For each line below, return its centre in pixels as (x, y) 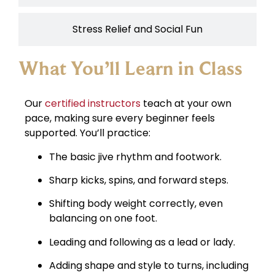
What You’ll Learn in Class (130, 68)
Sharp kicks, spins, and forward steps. (139, 180)
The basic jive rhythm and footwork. (135, 157)
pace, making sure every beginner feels (120, 118)
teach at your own (186, 104)
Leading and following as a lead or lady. (142, 242)
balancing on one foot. (103, 219)
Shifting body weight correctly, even (136, 204)
